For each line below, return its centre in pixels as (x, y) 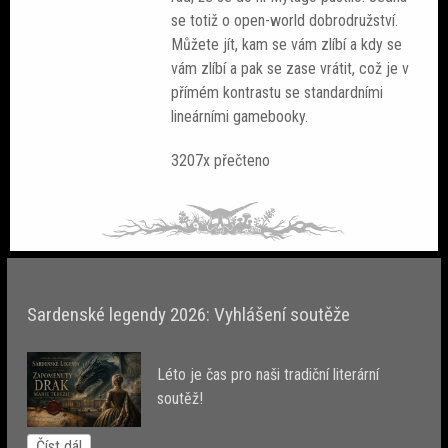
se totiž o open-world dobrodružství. (285, 21)
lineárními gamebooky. (240, 117)
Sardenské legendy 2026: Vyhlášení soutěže (189, 314)
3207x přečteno (221, 160)
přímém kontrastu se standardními (277, 93)
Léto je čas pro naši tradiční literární (268, 374)
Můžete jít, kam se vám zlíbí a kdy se (287, 45)
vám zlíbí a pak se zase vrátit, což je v (290, 69)
